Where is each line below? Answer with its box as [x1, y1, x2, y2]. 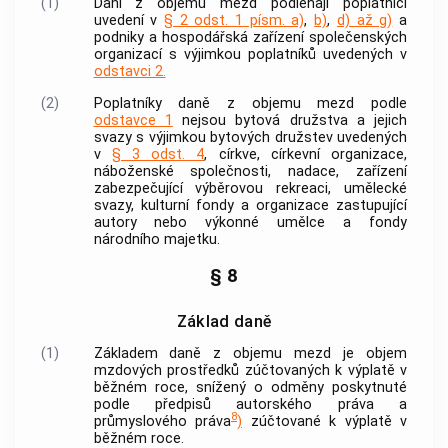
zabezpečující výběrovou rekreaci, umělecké [93, 180, 407, 198]
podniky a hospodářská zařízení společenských [93, 28, 407, 46]
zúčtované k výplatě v [242, 412, 407, 430]
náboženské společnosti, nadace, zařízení [93, 163, 407, 181]
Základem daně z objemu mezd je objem [93, 344, 407, 362]
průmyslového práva [93, 412, 231, 430]
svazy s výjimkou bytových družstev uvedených [93, 129, 407, 147]
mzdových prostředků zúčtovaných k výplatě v [93, 361, 407, 379]
